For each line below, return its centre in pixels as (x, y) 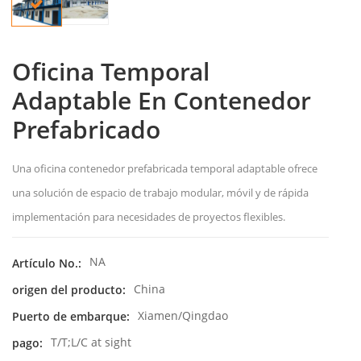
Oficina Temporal (111, 72)
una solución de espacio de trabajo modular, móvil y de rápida (160, 193)
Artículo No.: (47, 263)
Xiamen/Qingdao (183, 315)
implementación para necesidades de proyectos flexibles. (149, 217)
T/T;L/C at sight (91, 342)
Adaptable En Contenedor (162, 101)
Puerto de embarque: (71, 317)
